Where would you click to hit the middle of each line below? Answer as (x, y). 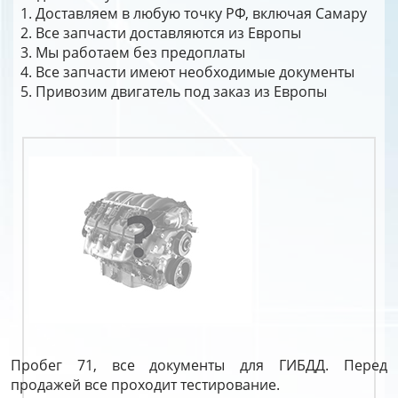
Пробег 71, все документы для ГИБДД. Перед (199, 365)
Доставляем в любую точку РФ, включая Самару (201, 13)
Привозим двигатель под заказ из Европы (181, 92)
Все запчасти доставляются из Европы (168, 33)
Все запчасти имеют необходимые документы (195, 72)
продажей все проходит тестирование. (145, 385)
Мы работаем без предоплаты (140, 52)
